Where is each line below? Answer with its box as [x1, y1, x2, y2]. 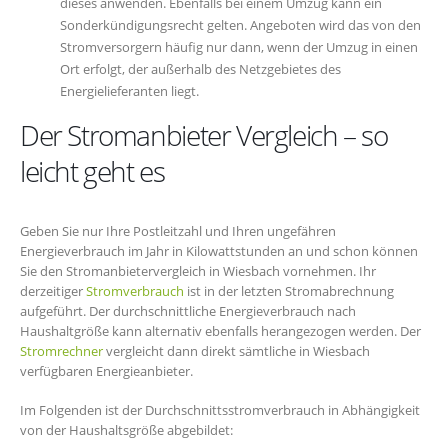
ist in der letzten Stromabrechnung [184, 282, 394, 301]
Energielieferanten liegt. [60, 82, 199, 101]
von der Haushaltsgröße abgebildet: [20, 420, 233, 439]
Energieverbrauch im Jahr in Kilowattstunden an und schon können [20, 242, 418, 261]
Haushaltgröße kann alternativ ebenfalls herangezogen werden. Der [20, 322, 421, 341]
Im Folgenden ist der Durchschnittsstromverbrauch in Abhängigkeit [20, 400, 420, 419]
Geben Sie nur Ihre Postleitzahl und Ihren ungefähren [20, 222, 336, 241]
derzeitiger [20, 282, 86, 301]
